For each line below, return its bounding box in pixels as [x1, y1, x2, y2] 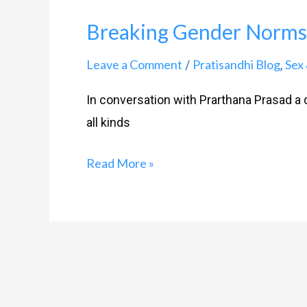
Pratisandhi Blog [193, 56, 280, 72]
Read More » [86, 156, 154, 171]
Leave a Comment [86, 56, 182, 72]
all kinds [86, 115, 130, 130]
